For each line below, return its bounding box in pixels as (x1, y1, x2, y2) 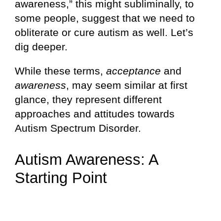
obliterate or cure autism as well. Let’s (15, 26, 193, 38)
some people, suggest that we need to (15, 12, 195, 24)
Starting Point (15, 169, 107, 186)
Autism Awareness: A (15, 150, 158, 168)
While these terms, (15, 65, 106, 76)
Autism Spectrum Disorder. (15, 122, 141, 134)
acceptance (106, 65, 161, 76)
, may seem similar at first (66, 79, 187, 91)
